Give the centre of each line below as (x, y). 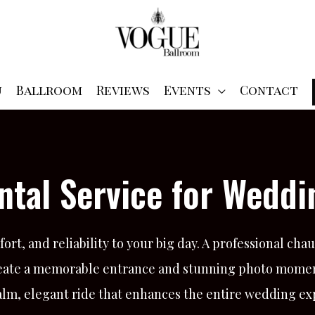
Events (187, 90)
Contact (269, 90)
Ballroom (49, 90)
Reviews (123, 90)
